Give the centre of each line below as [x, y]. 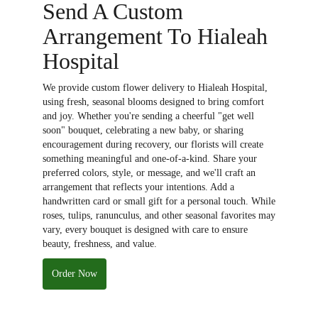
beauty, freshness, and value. [100, 243]
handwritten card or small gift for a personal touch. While [159, 201]
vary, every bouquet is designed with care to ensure [145, 229]
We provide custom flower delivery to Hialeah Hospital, [155, 87]
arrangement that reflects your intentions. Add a [138, 187]
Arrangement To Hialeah [155, 36]
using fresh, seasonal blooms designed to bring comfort [153, 102]
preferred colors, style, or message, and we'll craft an [149, 172]
